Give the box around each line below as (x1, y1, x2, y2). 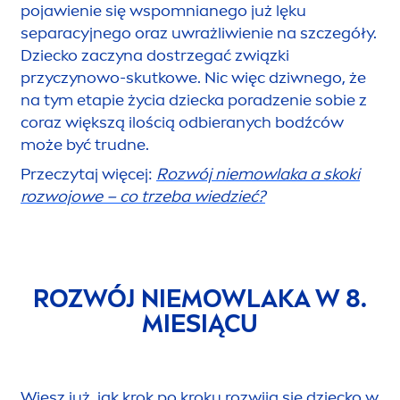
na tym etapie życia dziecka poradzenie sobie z (21, 90, 367, 111)
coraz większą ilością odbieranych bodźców (21, 112, 344, 133)
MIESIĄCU (142, 309, 258, 339)
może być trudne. (21, 135, 149, 155)
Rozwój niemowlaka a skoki (156, 164, 360, 185)
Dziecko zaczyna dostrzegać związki (21, 46, 289, 66)
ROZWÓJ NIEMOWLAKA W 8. (33, 284, 367, 314)
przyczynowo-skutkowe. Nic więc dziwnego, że (21, 68, 366, 88)
